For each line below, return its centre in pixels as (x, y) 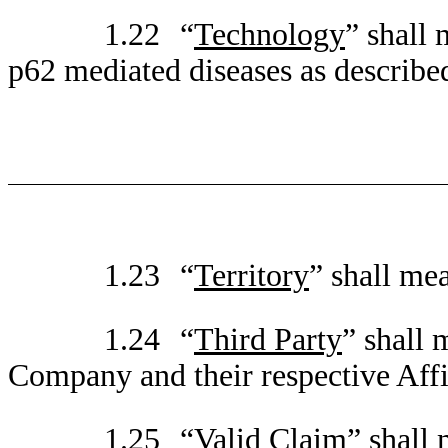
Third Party (268, 339)
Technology (269, 34)
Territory (251, 275)
